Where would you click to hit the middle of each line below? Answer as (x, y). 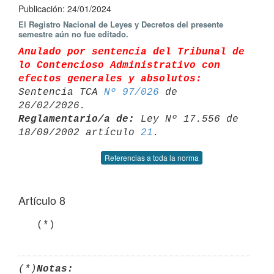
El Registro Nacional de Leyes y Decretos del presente (121, 24)
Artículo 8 (42, 200)
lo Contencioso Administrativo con (122, 65)
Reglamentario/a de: (76, 119)
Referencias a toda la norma (152, 157)
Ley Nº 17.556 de (187, 119)
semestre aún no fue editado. (73, 34)
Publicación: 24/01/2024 (65, 9)
